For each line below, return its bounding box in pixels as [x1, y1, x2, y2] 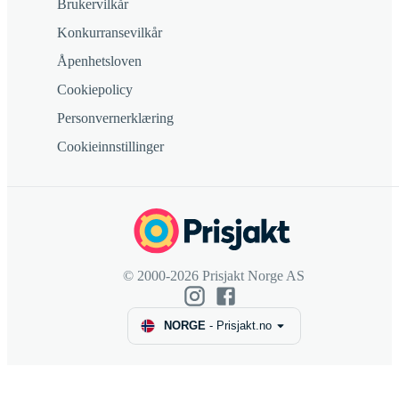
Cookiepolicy [57, 82, 133, 98]
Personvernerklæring [57, 110, 174, 126]
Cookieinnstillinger [57, 139, 164, 155]
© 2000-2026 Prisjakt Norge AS [123, 267, 305, 283]
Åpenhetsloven [57, 53, 142, 69]
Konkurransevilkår [57, 25, 162, 41]
